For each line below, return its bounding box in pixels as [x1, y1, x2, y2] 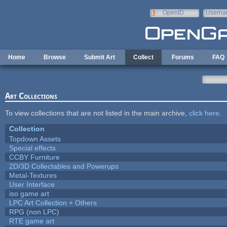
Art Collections [5, 91, 57, 101]
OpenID [162, 9, 184, 16]
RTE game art [9, 216, 54, 225]
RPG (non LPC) [9, 207, 59, 216]
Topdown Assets [9, 134, 61, 143]
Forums [172, 54, 194, 61]
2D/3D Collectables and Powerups [9, 162, 119, 170]
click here [188, 108, 219, 117]
